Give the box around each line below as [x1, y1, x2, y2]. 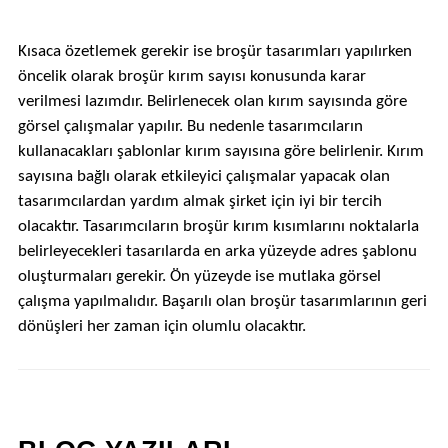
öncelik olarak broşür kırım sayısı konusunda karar [17, 68, 366, 85]
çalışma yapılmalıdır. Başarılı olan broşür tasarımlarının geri [17, 293, 427, 310]
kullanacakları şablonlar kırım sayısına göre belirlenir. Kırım [17, 143, 424, 160]
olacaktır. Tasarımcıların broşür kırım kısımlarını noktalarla [17, 218, 419, 235]
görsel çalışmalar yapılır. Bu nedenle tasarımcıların [17, 118, 363, 135]
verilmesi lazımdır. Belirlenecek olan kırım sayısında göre [17, 93, 407, 110]
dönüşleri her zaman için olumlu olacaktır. [17, 318, 314, 335]
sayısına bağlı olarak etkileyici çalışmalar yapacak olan [17, 168, 390, 185]
